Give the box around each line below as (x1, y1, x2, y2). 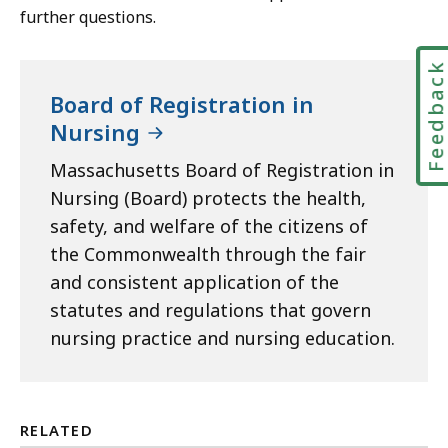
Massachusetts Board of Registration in (50, 158, 394, 182)
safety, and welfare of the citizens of (50, 214, 368, 238)
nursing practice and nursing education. (50, 326, 395, 350)
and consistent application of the (50, 270, 339, 294)
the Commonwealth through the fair (50, 242, 366, 266)
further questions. (20, 6, 156, 28)
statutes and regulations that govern (50, 298, 371, 322)
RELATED (20, 420, 94, 440)
